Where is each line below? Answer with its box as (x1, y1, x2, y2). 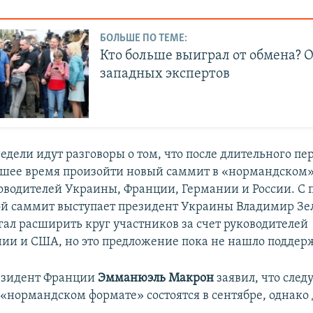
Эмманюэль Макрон (98, 272, 214, 286)
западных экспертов (100, 66, 231, 81)
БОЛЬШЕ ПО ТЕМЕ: (100, 32, 188, 44)
